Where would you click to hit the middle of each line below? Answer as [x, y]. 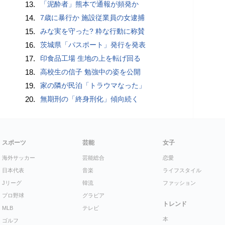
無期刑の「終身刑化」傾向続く [90, 99]
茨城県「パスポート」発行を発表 [93, 44]
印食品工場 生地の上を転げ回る [91, 58]
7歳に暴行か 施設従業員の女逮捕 [93, 17]
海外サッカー [19, 157]
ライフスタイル [182, 170]
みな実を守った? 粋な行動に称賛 [93, 31]
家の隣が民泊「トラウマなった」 [93, 85]
